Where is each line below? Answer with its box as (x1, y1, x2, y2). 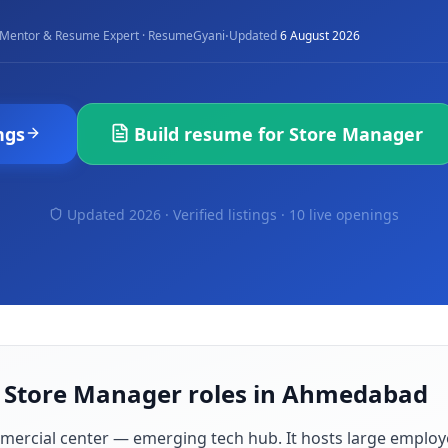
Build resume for (133, 122, 289, 146)
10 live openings (289, 205, 399, 224)
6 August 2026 (280, 27, 360, 44)
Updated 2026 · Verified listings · (67, 205, 289, 224)
